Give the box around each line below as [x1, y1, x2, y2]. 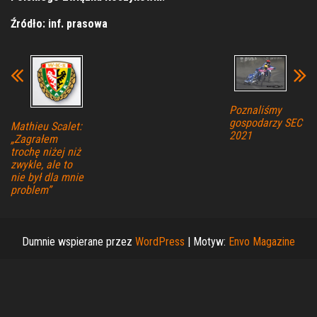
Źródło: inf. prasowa [11, 16, 108, 30]
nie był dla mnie [11, 170, 83, 184]
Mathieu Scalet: [11, 119, 82, 133]
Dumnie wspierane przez [22, 234, 135, 248]
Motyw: [193, 234, 229, 248]
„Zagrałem [11, 132, 57, 146]
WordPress [135, 234, 185, 248]
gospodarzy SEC [229, 116, 302, 130]
